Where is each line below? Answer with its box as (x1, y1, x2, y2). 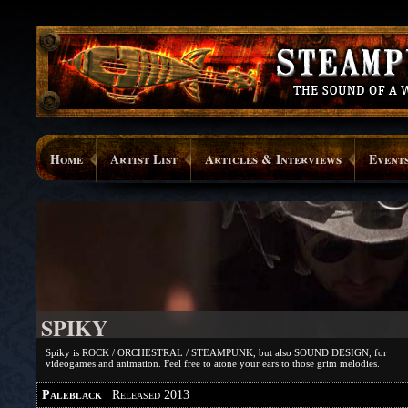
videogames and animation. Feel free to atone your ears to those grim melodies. (46, 358, 380, 369)
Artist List (110, 149, 178, 168)
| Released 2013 (102, 388, 189, 402)
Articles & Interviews (205, 149, 342, 168)
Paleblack (42, 388, 102, 402)
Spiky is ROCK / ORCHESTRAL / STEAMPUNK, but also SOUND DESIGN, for (46, 347, 387, 358)
